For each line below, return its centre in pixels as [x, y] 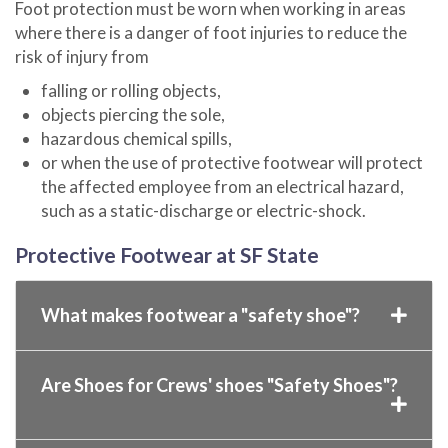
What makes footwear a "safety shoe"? [200, 314]
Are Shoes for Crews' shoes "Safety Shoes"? [219, 384]
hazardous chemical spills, [136, 138]
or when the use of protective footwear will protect [231, 162]
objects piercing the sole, [132, 114]
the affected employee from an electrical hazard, [222, 186]
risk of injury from [82, 56]
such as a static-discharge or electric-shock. [203, 210]
